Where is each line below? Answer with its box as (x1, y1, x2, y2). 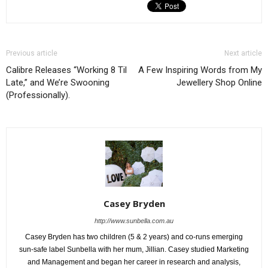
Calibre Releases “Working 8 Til (6, 65, 127, 76)
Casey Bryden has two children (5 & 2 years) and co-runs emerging (25, 233, 243, 242)
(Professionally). (6, 90, 70, 101)
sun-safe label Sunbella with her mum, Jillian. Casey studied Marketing (19, 245, 249, 254)
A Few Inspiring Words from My (138, 65, 262, 76)
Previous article (6, 49, 57, 58)
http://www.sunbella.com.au (95, 217, 173, 225)
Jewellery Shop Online (176, 77, 262, 89)
